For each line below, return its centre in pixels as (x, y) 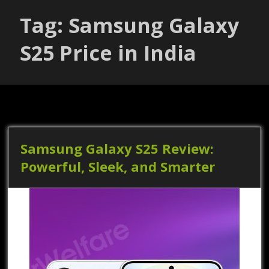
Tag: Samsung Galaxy (130, 25)
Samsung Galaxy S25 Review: (117, 148)
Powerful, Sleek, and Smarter (118, 166)
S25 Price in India (108, 53)
